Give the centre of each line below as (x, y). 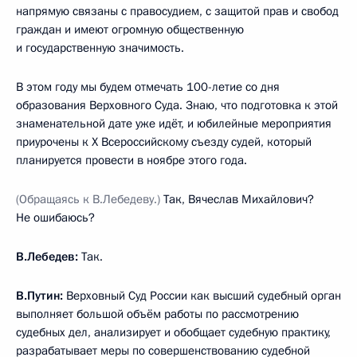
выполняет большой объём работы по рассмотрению (157, 314)
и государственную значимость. (100, 48)
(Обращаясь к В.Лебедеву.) (88, 200)
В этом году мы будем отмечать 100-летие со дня (148, 87)
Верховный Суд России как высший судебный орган (202, 296)
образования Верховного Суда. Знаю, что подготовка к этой (177, 106)
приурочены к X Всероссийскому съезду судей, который (164, 142)
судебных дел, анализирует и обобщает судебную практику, (173, 333)
